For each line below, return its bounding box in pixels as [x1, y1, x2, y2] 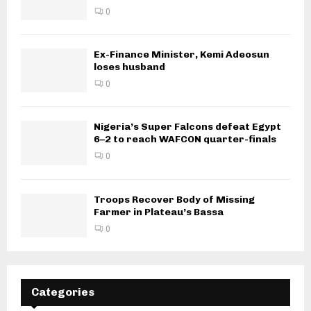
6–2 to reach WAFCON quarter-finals [94, 133, 276, 146]
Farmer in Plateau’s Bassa [94, 205, 224, 218]
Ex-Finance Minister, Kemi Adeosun [94, 49, 269, 61]
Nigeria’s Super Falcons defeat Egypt [94, 121, 281, 133]
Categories [31, 285, 94, 299]
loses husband [94, 61, 165, 74]
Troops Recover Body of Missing [94, 193, 255, 205]
